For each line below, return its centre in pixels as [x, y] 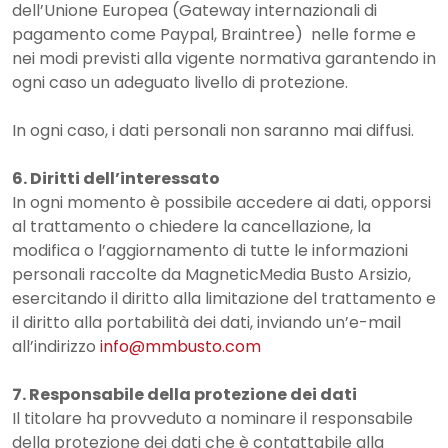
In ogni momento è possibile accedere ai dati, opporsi [221, 202]
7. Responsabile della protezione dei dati [184, 394]
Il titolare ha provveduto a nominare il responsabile [212, 418]
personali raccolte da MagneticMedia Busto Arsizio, [211, 274]
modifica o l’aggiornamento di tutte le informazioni [210, 250]
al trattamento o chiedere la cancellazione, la [191, 226]
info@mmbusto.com [180, 346]
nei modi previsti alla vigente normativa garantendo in [224, 58]
